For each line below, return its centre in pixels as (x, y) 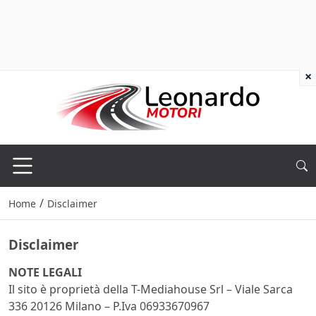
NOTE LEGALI (45, 273)
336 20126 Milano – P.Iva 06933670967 (109, 306)
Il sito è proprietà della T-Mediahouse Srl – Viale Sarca (151, 290)
